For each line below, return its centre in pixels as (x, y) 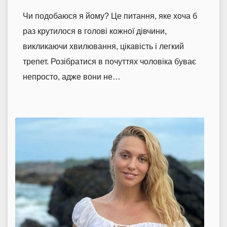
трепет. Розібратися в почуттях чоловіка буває (109, 61)
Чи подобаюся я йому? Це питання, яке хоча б (110, 16)
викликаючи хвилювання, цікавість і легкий (103, 46)
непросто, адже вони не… (72, 77)
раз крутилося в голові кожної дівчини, (95, 31)
